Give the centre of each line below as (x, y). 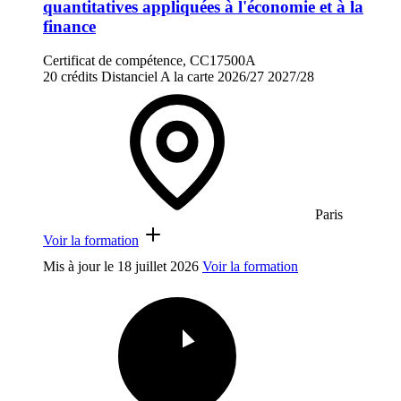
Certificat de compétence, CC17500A (149, 61)
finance (69, 26)
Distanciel (129, 77)
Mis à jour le (80, 267)
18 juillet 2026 (158, 267)
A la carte (187, 77)
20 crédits (70, 77)
